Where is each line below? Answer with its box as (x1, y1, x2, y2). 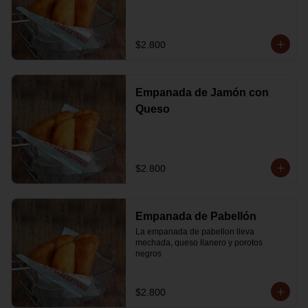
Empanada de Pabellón (135, 210, 256, 222)
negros (135, 249, 162, 258)
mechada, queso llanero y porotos (135, 238, 263, 247)
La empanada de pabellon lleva (135, 227, 254, 236)
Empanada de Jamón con (135, 87, 269, 98)
